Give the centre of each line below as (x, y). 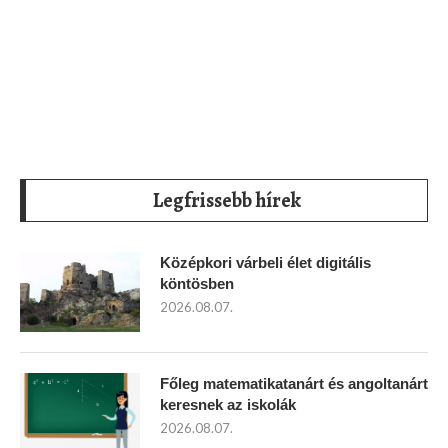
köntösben (197, 283)
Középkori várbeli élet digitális (265, 262)
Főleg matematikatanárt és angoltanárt (294, 383)
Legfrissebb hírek (226, 200)
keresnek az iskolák (228, 404)
